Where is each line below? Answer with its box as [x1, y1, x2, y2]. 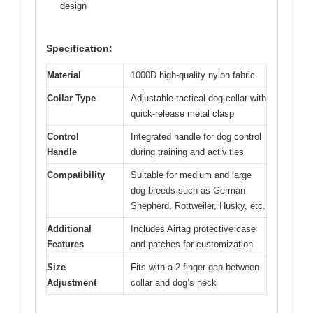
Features [47, 239, 84, 250]
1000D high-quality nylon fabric [131, 70, 255, 81]
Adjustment [47, 277, 96, 289]
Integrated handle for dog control [131, 131, 261, 143]
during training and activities [131, 147, 244, 158]
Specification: [46, 43, 112, 54]
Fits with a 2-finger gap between [131, 262, 259, 273]
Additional [47, 224, 92, 235]
